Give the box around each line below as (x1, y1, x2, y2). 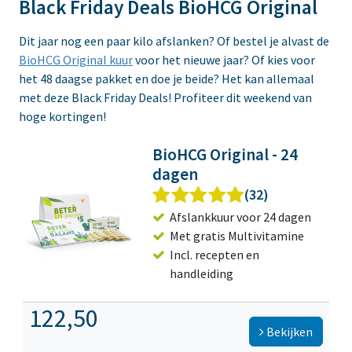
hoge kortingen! (19, 108, 106, 125)
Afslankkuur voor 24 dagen (170, 209, 312, 225)
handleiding (170, 266, 234, 282)
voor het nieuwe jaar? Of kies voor (133, 52, 315, 68)
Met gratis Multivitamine (170, 228, 305, 244)
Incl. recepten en (170, 247, 260, 263)
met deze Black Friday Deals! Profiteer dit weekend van (19, 90, 312, 106)
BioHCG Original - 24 (152, 144, 299, 166)
